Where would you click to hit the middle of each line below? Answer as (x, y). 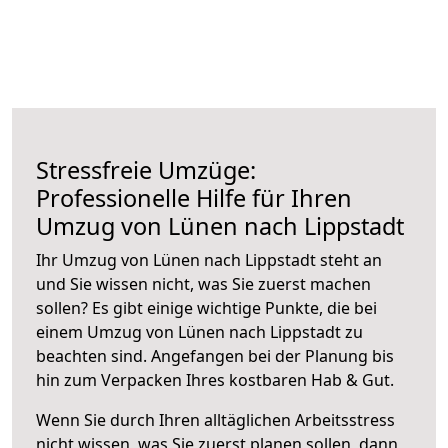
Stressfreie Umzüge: (146, 169)
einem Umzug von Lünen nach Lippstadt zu (199, 331)
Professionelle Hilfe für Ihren (194, 197)
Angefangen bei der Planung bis (272, 355)
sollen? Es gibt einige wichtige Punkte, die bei (206, 307)
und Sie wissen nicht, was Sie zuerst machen (203, 283)
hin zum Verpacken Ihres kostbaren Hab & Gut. (215, 379)
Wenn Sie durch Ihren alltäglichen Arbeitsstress (215, 419)
